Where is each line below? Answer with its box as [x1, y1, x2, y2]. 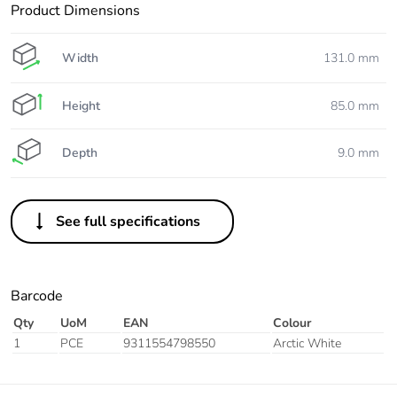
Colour [273, 315, 311, 332]
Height [62, 97, 100, 114]
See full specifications [56, 212, 200, 232]
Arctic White [273, 335, 341, 353]
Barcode [11, 286, 63, 307]
